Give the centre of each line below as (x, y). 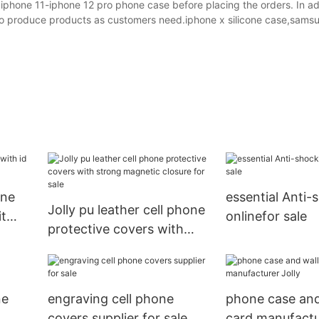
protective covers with (115, 229)
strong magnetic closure (121, 249)
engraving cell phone (110, 299)
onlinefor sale (266, 216)
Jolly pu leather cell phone (126, 210)
